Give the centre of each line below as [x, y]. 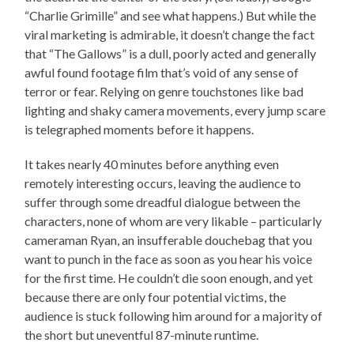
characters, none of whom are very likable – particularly [173, 220]
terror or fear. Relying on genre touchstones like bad [164, 91]
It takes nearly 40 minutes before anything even [152, 164]
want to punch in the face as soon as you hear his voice [169, 258]
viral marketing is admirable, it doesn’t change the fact [170, 34]
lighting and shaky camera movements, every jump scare [175, 110]
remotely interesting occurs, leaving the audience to [163, 183]
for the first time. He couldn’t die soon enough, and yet [169, 277]
